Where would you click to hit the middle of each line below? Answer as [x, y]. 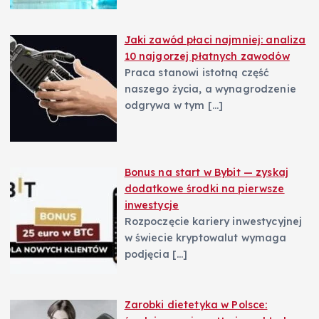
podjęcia [148, 254]
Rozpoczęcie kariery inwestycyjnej [213, 221]
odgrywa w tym [166, 105]
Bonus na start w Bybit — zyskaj [206, 172]
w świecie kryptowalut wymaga [205, 237]
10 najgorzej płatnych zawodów [207, 56]
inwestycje [152, 205]
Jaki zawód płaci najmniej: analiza [215, 40]
